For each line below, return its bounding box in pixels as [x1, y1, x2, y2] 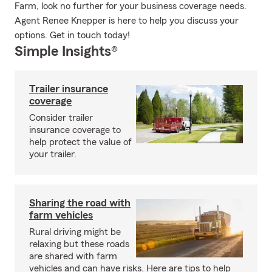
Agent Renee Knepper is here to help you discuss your [15, 16, 239, 25]
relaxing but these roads [29, 239, 129, 249]
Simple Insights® [15, 44, 118, 59]
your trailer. [29, 149, 76, 159]
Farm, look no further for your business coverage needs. [15, 1, 246, 11]
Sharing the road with [29, 197, 131, 208]
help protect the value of [29, 137, 132, 147]
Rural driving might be [29, 227, 121, 237]
